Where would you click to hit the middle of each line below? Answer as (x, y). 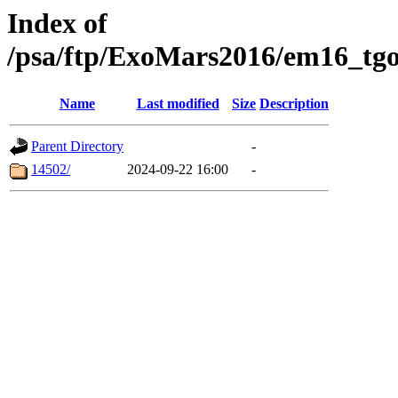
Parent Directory (77, 147)
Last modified (178, 104)
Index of (57, 23)
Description (294, 104)
